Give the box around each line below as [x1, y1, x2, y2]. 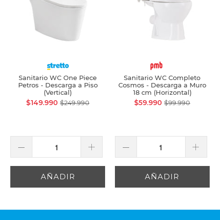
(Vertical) [44, 88, 72, 97]
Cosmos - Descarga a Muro [118, 81, 206, 89]
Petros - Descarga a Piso [18, 81, 98, 89]
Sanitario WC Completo [124, 74, 201, 82]
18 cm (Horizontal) [133, 88, 192, 97]
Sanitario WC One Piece [19, 74, 97, 82]
